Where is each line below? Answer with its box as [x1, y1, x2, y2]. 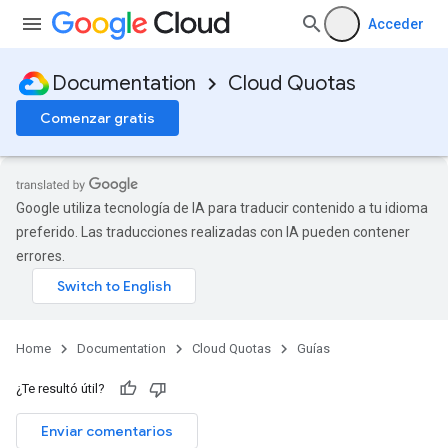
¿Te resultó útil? [16, 381, 105, 396]
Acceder [368, 16, 424, 32]
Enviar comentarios [41, 422, 173, 440]
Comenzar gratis [40, 109, 155, 127]
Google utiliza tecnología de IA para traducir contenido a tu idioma [16, 200, 428, 216]
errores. [16, 248, 65, 264]
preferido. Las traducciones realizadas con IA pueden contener [16, 224, 410, 240]
